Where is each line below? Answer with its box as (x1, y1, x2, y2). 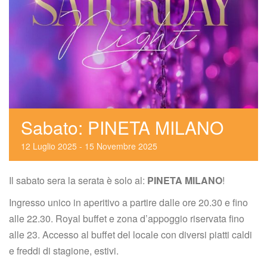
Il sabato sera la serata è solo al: (9, 173, 147, 187)
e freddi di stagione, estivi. (9, 243, 119, 257)
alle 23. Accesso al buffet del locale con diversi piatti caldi (9, 227, 252, 241)
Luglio (33, 139, 55, 152)
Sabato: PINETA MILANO (21, 114, 223, 140)
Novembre (97, 139, 136, 152)
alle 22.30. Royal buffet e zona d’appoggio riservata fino (9, 211, 244, 225)
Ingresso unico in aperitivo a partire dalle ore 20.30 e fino (9, 195, 248, 209)
